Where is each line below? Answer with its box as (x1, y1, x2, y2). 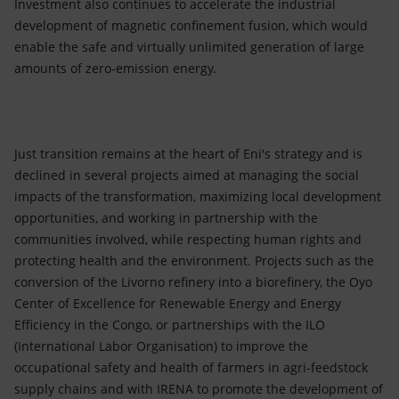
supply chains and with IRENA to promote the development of (14, 380, 383, 397)
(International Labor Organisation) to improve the (14, 338, 308, 354)
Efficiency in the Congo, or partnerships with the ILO (14, 316, 325, 333)
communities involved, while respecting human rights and (14, 231, 362, 248)
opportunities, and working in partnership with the (14, 209, 318, 226)
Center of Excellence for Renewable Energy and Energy (14, 295, 341, 312)
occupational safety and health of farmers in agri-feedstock (14, 359, 368, 376)
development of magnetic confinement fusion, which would (14, 17, 368, 34)
